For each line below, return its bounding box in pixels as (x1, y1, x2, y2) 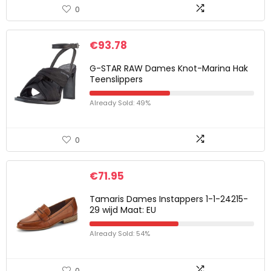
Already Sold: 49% (90, 98, 151, 108)
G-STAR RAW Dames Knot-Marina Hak (90, 62, 248, 74)
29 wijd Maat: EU (90, 204, 156, 216)
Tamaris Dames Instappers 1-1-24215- (90, 193, 248, 205)
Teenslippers (90, 73, 143, 85)
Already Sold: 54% (90, 229, 150, 238)
